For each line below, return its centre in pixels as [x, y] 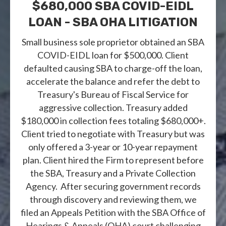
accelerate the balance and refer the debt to [113, 81]
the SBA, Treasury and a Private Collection [113, 173]
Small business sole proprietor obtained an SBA [113, 42]
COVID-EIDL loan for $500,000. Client [113, 55]
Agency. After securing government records [113, 186]
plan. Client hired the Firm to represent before [113, 160]
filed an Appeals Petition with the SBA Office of [113, 212]
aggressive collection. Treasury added [113, 107]
